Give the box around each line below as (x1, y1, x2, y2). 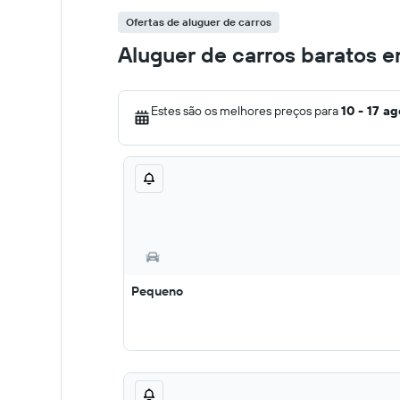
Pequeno (131, 283, 183, 299)
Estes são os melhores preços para (151, 103, 341, 119)
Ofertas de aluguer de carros (126, 15, 271, 29)
